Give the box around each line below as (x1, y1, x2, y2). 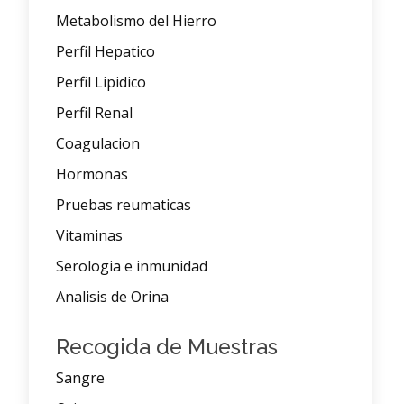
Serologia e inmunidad (56, 256, 207, 277)
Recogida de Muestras (56, 335, 278, 360)
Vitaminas (56, 225, 123, 246)
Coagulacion (56, 133, 140, 154)
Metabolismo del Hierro (56, 11, 216, 32)
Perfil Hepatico (56, 41, 155, 62)
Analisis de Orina (56, 287, 169, 308)
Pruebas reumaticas (56, 195, 191, 216)
